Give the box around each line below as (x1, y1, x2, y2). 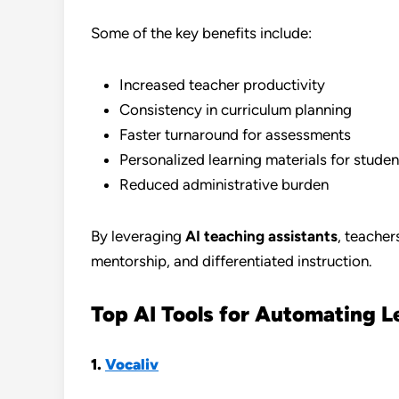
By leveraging (91, 227, 185, 245)
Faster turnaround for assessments (119, 126, 351, 143)
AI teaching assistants (185, 227, 338, 245)
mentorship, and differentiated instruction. (91, 252, 372, 270)
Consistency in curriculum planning (119, 101, 352, 118)
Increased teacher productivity (119, 76, 325, 94)
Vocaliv (105, 355, 159, 373)
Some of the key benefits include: (91, 24, 312, 42)
